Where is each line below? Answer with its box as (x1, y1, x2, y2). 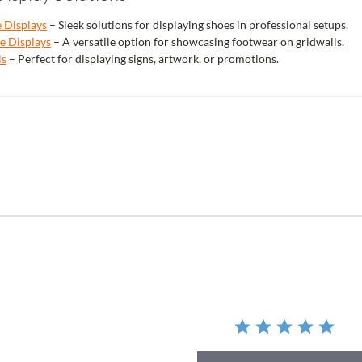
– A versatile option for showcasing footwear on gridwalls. (51, 35, 345, 49)
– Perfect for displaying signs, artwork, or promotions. (6, 52, 280, 66)
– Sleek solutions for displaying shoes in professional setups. (47, 18, 349, 32)
